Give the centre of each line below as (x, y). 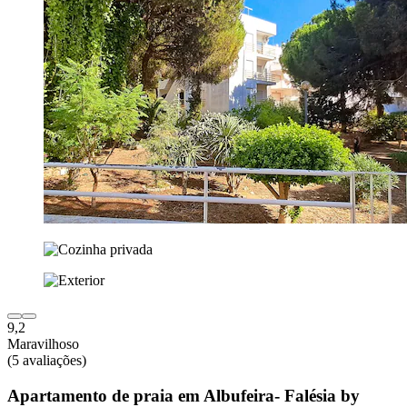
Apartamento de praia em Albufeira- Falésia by (184, 395)
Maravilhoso (43, 344)
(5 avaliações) (47, 361)
